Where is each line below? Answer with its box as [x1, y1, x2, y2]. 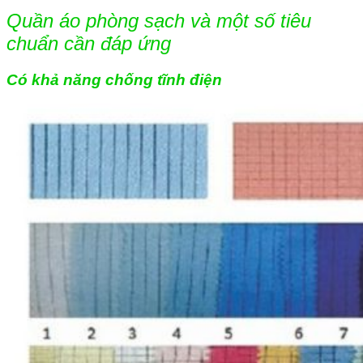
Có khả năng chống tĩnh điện [6, 70, 222, 88]
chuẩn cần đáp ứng [6, 32, 171, 54]
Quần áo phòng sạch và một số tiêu [6, 9, 311, 32]
